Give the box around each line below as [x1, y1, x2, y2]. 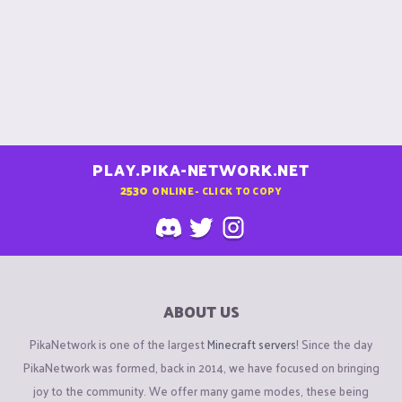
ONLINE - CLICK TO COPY [152, 180, 283, 199]
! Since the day [296, 333, 372, 354]
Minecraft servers [207, 333, 296, 354]
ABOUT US [162, 298, 240, 326]
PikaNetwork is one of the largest [30, 333, 207, 354]
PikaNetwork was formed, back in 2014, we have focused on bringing [22, 356, 380, 378]
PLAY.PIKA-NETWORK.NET [92, 156, 310, 184]
